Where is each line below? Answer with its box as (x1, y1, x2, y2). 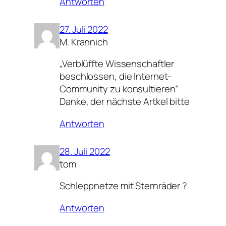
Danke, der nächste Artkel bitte (60, 95, 190, 108)
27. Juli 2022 (60, 22, 108, 36)
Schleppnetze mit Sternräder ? (60, 179, 188, 193)
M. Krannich (60, 35, 108, 48)
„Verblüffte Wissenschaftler (60, 57, 175, 71)
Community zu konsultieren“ (60, 82, 179, 96)
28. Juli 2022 (60, 144, 110, 158)
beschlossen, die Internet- (60, 70, 172, 83)
